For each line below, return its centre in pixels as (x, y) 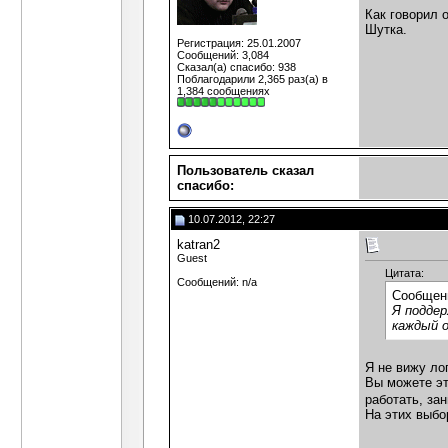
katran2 (198, 244)
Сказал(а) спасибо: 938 (236, 67)
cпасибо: (205, 185)
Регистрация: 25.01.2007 (239, 43)
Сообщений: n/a (217, 282)
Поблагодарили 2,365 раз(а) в (252, 79)
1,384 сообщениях (223, 91)
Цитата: (404, 273)
